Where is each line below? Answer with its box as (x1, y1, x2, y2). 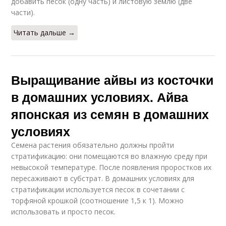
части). (11, 8, 35, 18)
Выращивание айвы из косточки (11, 71, 214, 89)
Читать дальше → (14, 28, 76, 38)
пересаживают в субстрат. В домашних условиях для (11, 174, 195, 184)
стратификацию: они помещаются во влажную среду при (11, 151, 208, 161)
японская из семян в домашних (11, 105, 209, 124)
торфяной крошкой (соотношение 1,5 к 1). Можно (11, 196, 184, 206)
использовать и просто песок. (11, 207, 116, 217)
